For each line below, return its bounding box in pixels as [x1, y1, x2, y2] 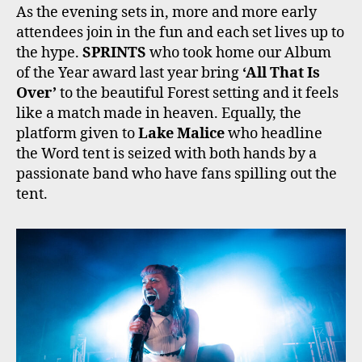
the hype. [16, 44, 82, 63]
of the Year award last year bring [16, 64, 242, 83]
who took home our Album [146, 44, 331, 63]
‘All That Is [242, 64, 320, 83]
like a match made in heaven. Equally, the [16, 104, 301, 124]
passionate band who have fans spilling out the [16, 165, 337, 184]
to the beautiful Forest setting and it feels [57, 84, 339, 103]
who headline [225, 124, 322, 144]
